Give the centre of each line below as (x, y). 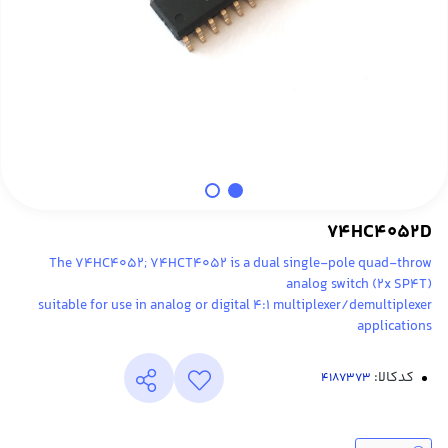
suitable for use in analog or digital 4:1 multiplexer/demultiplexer (235, 305)
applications (394, 326)
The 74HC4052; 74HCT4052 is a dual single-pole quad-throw (240, 263)
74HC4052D (379, 232)
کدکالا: (392, 378)
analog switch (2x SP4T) (359, 284)
